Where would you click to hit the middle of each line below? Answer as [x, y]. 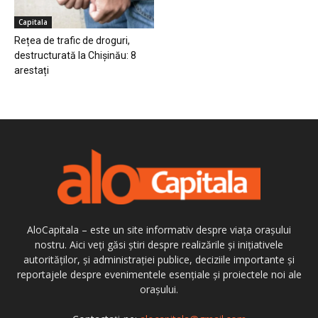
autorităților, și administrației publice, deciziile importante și [159, 259]
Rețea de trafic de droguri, [72, 40]
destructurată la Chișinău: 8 [75, 55]
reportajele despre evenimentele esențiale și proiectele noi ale [159, 274]
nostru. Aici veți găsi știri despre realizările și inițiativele [159, 244]
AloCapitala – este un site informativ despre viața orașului [159, 229]
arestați [32, 70]
